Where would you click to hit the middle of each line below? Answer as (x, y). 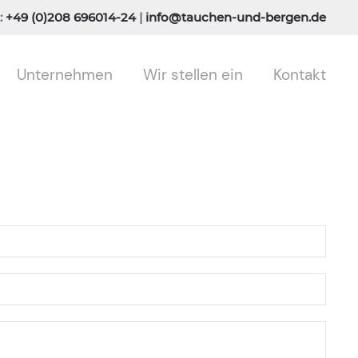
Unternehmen (65, 75)
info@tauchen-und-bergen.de (236, 17)
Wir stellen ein (193, 75)
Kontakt (300, 75)
